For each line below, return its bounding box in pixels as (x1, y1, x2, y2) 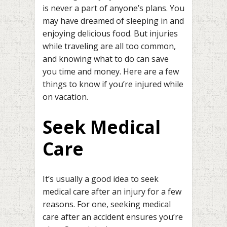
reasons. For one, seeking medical (43, 198, 171, 210)
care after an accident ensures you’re (43, 211, 183, 222)
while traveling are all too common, (43, 40, 176, 52)
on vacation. (43, 91, 88, 102)
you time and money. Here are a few (43, 65, 179, 77)
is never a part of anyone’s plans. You (43, 2, 184, 14)
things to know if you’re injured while (43, 78, 183, 90)
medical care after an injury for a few (43, 185, 181, 197)
